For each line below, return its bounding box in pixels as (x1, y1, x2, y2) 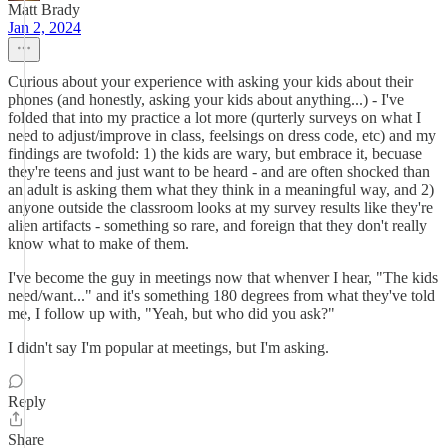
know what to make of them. (8, 235, 189, 252)
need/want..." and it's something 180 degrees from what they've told (8, 287, 435, 304)
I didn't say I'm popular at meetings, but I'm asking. (8, 339, 329, 356)
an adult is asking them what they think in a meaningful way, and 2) (8, 181, 434, 198)
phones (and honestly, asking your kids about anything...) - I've (8, 91, 404, 108)
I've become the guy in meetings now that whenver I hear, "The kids (8, 269, 438, 286)
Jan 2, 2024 (8, 19, 81, 36)
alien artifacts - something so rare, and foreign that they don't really (8, 217, 427, 234)
